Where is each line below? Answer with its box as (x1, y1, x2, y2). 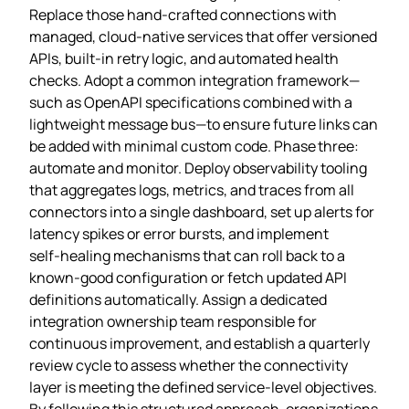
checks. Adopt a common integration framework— (29, 69, 360, 90)
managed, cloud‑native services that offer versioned (29, 26, 377, 47)
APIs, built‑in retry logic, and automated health (29, 47, 339, 68)
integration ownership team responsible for (29, 310, 317, 331)
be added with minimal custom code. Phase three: (29, 135, 359, 156)
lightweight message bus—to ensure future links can (29, 113, 378, 134)
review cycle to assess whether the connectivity (29, 354, 348, 375)
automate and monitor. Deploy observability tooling (29, 157, 367, 178)
